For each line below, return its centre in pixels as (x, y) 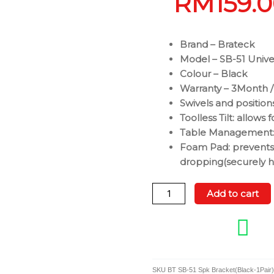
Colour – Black (213, 73)
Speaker (170, 248)
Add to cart (233, 194)
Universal (172, 233)
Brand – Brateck (217, 44)
